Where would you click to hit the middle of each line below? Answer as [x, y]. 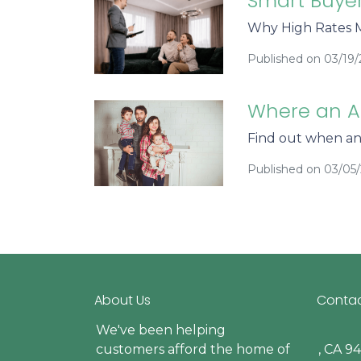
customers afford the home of [193, 350]
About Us [122, 301]
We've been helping [161, 330]
